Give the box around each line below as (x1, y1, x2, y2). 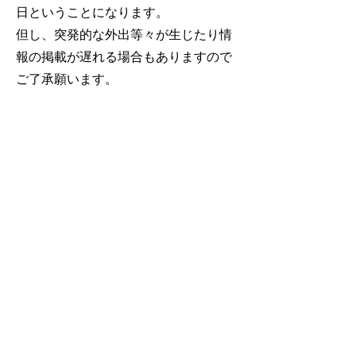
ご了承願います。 (16, 72, 118, 86)
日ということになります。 (16, 6, 168, 19)
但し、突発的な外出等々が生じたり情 (16, 28, 232, 41)
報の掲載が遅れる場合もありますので (16, 50, 232, 64)
